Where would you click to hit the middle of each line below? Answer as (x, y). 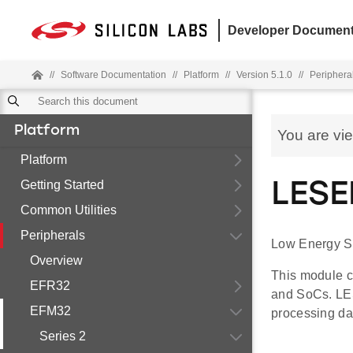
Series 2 (63, 336)
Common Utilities (69, 210)
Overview (56, 260)
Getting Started (62, 185)
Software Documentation (113, 75)
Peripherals (53, 235)
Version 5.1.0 (264, 75)
